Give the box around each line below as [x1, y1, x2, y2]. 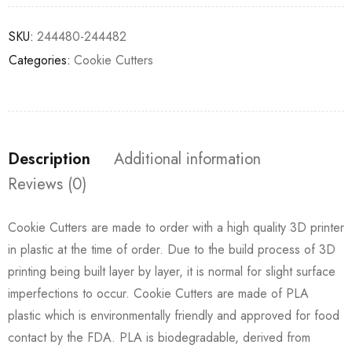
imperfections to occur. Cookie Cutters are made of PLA [8, 284, 309, 302]
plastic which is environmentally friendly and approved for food [8, 306, 339, 324]
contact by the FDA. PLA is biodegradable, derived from [8, 328, 310, 346]
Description [8, 148, 90, 170]
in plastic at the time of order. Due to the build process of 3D [8, 240, 335, 258]
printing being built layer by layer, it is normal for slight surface [8, 262, 335, 280]
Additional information [114, 148, 261, 170]
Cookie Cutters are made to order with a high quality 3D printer [8, 218, 344, 236]
